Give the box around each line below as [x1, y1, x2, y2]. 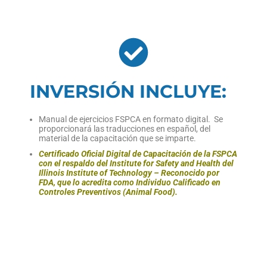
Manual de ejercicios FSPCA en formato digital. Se [39, 114, 223, 125]
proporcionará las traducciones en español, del [39, 124, 210, 134]
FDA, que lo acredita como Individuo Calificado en [39, 178, 221, 188]
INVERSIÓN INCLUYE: [30, 80, 226, 103]
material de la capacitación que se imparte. [39, 133, 196, 144]
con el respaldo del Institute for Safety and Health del [39, 159, 234, 169]
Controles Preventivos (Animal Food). [39, 187, 178, 197]
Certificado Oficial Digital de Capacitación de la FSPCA [39, 149, 237, 159]
